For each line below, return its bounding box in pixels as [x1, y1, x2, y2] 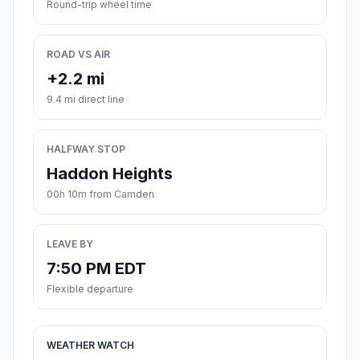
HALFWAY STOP [47, 143, 125, 156]
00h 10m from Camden [47, 188, 154, 201]
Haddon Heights [47, 164, 173, 184]
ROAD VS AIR [47, 48, 110, 61]
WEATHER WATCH [47, 339, 134, 352]
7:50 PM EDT [47, 259, 146, 279]
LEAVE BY [47, 238, 93, 251]
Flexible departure [47, 283, 133, 296]
